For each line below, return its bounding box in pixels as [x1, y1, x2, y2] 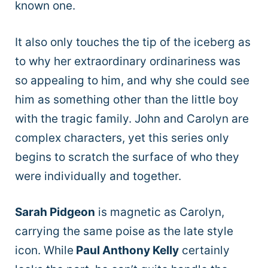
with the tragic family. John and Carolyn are [15, 111, 249, 126]
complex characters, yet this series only [15, 130, 229, 145]
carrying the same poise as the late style [15, 224, 233, 239]
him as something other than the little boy [15, 92, 239, 106]
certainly [179, 243, 230, 258]
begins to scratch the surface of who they [15, 150, 239, 164]
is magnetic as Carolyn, [95, 205, 224, 220]
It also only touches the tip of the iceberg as [15, 35, 251, 49]
